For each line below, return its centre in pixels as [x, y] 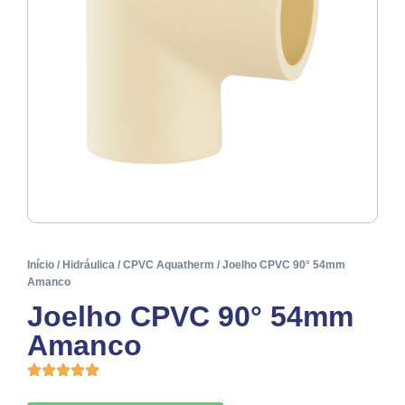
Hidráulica [89, 264]
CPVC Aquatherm [169, 264]
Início [41, 264]
